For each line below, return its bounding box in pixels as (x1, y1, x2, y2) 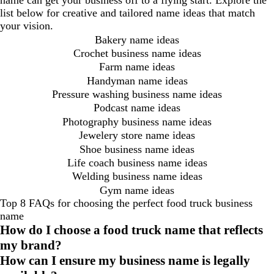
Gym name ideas (100, 183, 174, 196)
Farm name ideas (99, 61, 175, 73)
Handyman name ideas (86, 74, 188, 87)
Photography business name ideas (62, 115, 212, 128)
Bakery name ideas (95, 33, 179, 46)
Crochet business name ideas (73, 46, 201, 59)
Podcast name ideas (94, 102, 180, 114)
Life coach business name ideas (67, 156, 207, 169)
